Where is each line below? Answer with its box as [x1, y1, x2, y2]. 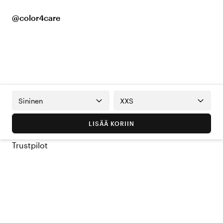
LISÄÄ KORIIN [89, 120, 134, 127]
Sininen [18, 96, 43, 105]
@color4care [12, 13, 60, 23]
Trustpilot [12, 140, 48, 150]
